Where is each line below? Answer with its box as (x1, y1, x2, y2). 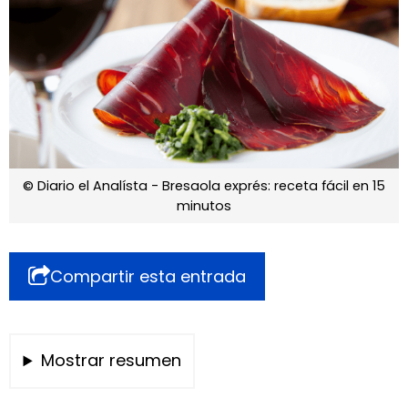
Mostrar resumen (40, 349, 181, 372)
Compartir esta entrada (50, 264, 246, 288)
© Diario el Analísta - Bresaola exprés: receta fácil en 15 (23, 176, 385, 195)
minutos (177, 196, 231, 215)
